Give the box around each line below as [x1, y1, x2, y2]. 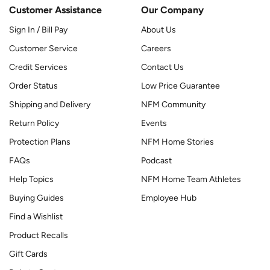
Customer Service [9, 43, 78, 54]
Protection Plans [9, 136, 71, 147]
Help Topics [9, 174, 54, 184]
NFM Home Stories [141, 136, 214, 147]
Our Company [141, 4, 204, 16]
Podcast [141, 155, 172, 166]
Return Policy [9, 118, 59, 128]
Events [141, 118, 167, 128]
